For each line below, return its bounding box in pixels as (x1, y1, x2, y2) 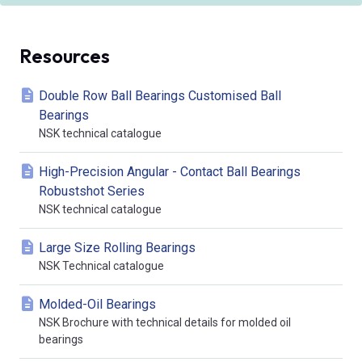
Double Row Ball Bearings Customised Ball (39, 87, 281, 103)
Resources (19, 43, 110, 68)
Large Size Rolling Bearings (39, 239, 196, 255)
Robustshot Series (39, 183, 145, 199)
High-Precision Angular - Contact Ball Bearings (39, 163, 301, 179)
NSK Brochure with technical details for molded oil (39, 315, 291, 329)
